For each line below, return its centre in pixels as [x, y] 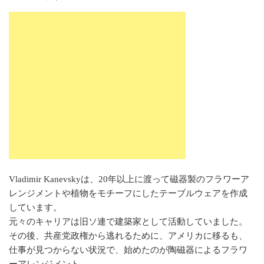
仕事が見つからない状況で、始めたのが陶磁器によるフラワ [128, 250]
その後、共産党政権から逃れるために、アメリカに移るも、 [128, 236]
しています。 [35, 208]
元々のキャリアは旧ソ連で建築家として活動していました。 [128, 222]
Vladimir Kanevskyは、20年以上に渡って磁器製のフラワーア [129, 179]
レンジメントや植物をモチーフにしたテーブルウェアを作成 [128, 194]
